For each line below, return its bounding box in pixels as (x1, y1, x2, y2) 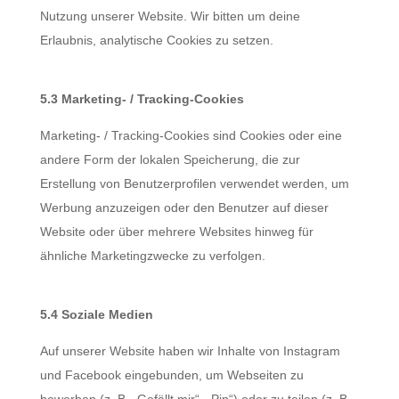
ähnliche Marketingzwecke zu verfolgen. (39, 248, 265, 263)
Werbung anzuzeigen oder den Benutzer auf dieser (39, 200, 329, 215)
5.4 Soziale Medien (39, 307, 153, 322)
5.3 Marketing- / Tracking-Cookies (39, 92, 244, 106)
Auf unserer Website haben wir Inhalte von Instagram (39, 344, 340, 358)
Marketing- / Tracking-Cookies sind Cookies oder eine (39, 128, 342, 142)
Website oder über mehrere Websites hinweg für (39, 224, 313, 239)
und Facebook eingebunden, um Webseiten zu (39, 368, 304, 382)
